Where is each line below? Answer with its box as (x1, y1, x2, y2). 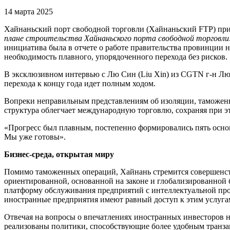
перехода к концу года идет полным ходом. (4, 79, 156, 88)
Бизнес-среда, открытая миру (4, 150, 114, 159)
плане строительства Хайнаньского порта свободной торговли (4, 34, 229, 43)
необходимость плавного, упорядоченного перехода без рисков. (4, 52, 227, 62)
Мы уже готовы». (4, 132, 66, 142)
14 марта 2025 (4, 7, 53, 16)
